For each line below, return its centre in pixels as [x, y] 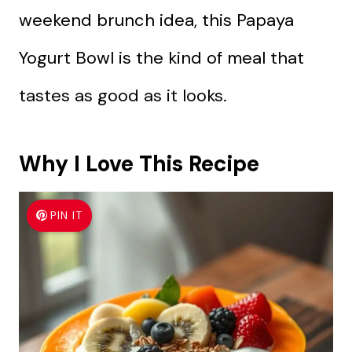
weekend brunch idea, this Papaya [156, 20]
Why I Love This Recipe [139, 163]
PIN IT [67, 215]
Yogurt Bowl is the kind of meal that [161, 57]
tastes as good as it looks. [123, 95]
